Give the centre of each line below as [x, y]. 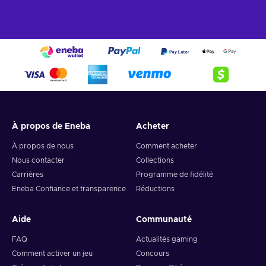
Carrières [28, 175]
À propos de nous [43, 146]
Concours [153, 254]
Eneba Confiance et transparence [69, 189]
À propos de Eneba [51, 127]
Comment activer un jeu [52, 254]
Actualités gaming [167, 240]
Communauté [164, 220]
